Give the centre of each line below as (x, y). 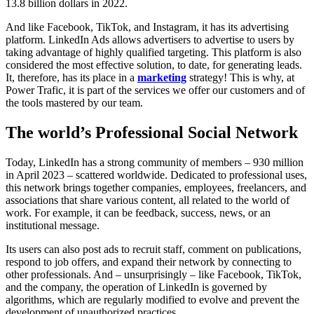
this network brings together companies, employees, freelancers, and (156, 187)
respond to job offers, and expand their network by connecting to (149, 261)
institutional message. (53, 225)
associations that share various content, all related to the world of (148, 200)
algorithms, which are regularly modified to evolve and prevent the (152, 299)
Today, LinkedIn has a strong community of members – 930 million (155, 162)
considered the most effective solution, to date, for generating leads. (154, 65)
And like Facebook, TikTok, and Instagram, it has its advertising (147, 27)
